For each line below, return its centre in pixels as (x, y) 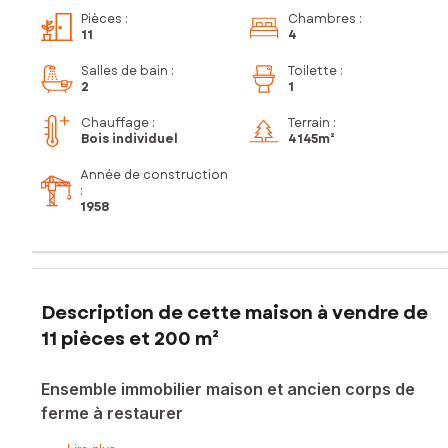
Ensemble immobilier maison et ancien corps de (228, 388)
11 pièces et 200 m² (130, 338)
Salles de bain (124, 71)
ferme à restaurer (112, 412)
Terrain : (312, 123)
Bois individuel (129, 139)
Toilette (312, 71)
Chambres (322, 19)
